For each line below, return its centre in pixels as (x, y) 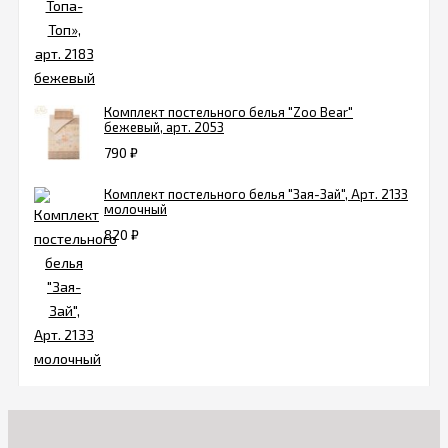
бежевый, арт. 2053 (164, 127)
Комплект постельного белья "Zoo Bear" (228, 112)
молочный (135, 209)
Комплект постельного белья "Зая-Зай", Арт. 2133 (256, 194)
